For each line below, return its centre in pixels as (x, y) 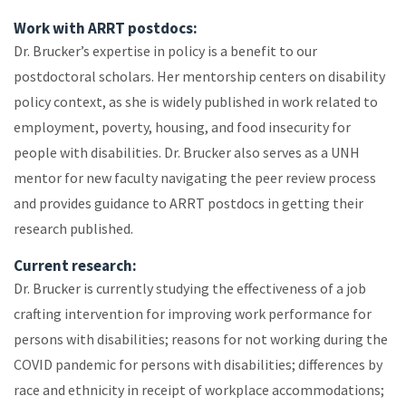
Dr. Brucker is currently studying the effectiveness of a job (190, 289)
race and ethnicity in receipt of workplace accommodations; (199, 390)
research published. (73, 229)
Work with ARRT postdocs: (106, 29)
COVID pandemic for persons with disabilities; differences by (198, 365)
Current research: (75, 266)
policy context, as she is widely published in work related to (196, 102)
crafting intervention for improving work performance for (193, 314)
